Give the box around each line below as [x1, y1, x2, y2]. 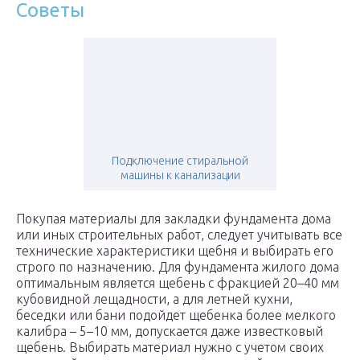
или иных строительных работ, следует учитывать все [16, 227, 342, 243]
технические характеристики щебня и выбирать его [16, 243, 333, 259]
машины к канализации [120, 169, 240, 182]
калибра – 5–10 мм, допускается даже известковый [16, 324, 323, 339]
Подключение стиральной [112, 154, 248, 168]
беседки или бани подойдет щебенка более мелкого [16, 308, 336, 323]
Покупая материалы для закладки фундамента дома [16, 211, 331, 227]
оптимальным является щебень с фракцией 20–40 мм [16, 276, 339, 291]
